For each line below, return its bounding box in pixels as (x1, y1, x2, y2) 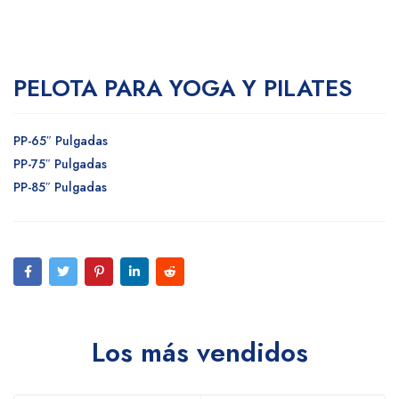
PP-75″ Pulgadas (13, 154, 107, 173)
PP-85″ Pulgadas (13, 177, 107, 196)
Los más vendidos (91, 332, 308, 371)
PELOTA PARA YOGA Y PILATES (13, 70, 353, 105)
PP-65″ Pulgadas (13, 131, 108, 150)
